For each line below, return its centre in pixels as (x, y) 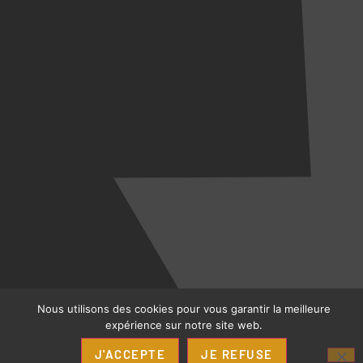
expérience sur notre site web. (184, 325)
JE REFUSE (237, 354)
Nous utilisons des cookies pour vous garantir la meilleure (184, 309)
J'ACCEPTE (130, 354)
